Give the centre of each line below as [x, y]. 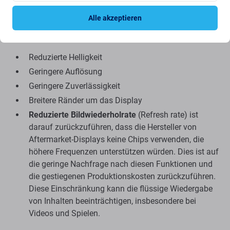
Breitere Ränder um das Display [85, 101]
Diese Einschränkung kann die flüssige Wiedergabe [121, 189]
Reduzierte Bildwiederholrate [82, 115]
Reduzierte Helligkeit [65, 57]
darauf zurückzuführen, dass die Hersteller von [113, 127]
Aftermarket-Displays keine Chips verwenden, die [116, 140]
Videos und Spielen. [64, 214]
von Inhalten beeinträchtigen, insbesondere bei [112, 201]
